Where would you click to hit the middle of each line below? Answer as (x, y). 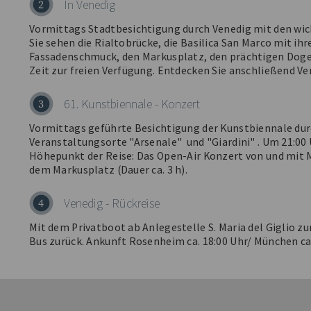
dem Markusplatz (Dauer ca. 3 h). (108, 170)
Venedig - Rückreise (112, 203)
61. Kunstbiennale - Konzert (132, 104)
